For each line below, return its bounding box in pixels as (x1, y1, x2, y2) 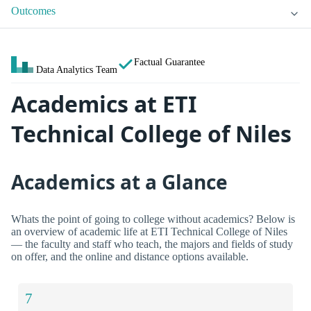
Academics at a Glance (11, 168, 228, 195)
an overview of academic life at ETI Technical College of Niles (11, 225, 287, 237)
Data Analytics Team (36, 64, 117, 76)
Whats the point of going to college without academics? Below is (11, 212, 295, 225)
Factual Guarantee (134, 56, 205, 68)
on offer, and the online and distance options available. (11, 250, 249, 262)
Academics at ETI (11, 89, 196, 119)
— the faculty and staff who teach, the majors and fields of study (11, 237, 293, 250)
